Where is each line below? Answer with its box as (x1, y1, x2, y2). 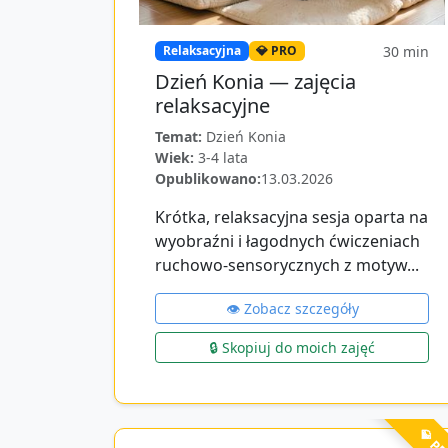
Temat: (155, 127, 202, 146)
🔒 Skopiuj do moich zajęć (209, 338, 375, 357)
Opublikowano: (155, 169, 261, 188)
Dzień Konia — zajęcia (155, 68, 356, 95)
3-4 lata (198, 148, 248, 167)
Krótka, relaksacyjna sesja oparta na (155, 206, 428, 228)
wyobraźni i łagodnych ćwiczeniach (155, 230, 420, 252)
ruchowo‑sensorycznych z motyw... (155, 254, 419, 276)
